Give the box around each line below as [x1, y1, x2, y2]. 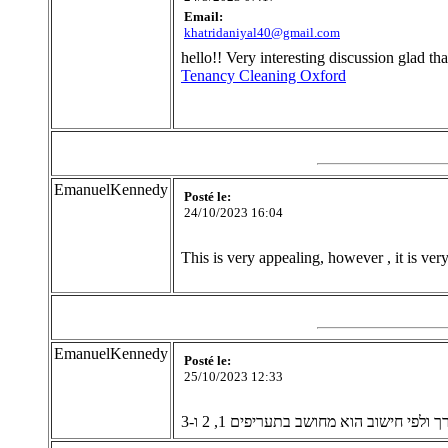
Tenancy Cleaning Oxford [181, 67, 346, 85]
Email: [184, 9, 223, 25]
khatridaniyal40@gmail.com [184, 25, 340, 41]
